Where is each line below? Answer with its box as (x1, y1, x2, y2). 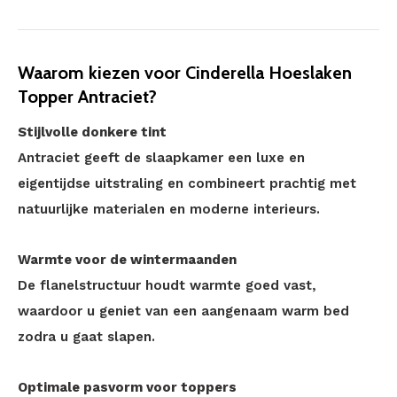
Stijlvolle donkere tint (18, 124, 167, 140)
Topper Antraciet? (18, 86, 157, 107)
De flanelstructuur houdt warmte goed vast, (18, 277, 316, 293)
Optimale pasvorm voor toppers (18, 379, 237, 395)
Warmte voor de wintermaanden (18, 252, 237, 268)
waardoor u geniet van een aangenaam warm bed (18, 303, 349, 319)
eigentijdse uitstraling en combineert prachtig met (18, 175, 356, 191)
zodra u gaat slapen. (18, 329, 155, 345)
